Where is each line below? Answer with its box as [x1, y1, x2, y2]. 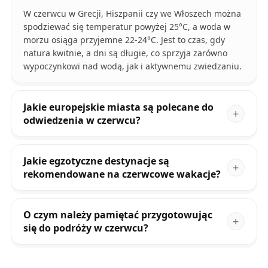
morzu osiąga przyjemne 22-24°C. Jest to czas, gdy [23, 34, 225, 46]
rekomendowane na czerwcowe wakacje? [23, 167, 221, 181]
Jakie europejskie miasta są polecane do [23, 100, 214, 114]
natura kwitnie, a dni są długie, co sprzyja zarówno [23, 47, 227, 59]
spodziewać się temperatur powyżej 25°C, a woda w [23, 21, 230, 33]
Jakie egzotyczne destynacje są [23, 154, 169, 168]
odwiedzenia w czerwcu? [23, 114, 141, 127]
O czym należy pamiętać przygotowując [23, 208, 212, 222]
